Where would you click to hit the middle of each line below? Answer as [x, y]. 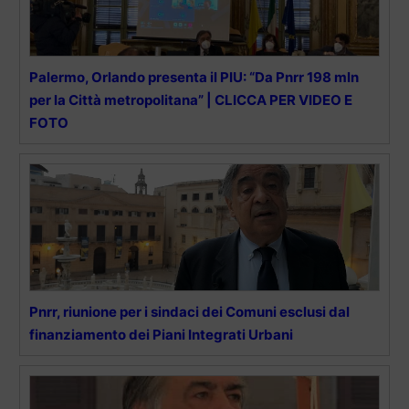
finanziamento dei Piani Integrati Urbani [161, 334]
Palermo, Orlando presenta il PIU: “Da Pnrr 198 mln [194, 77]
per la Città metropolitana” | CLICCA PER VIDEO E [191, 100]
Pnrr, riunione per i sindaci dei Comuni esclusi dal [189, 311]
